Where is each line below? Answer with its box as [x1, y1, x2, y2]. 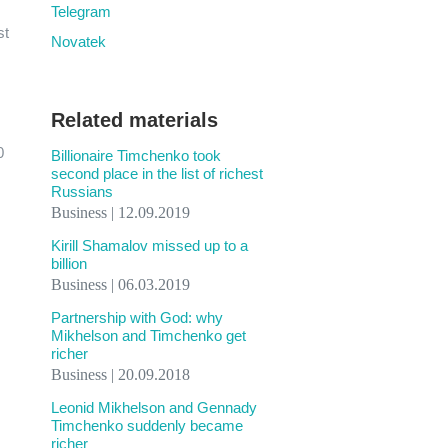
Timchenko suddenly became [51, 417, 243, 434]
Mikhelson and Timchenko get [51, 327, 246, 344]
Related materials [51, 109, 218, 131]
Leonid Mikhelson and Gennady [51, 399, 257, 416]
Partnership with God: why [51, 309, 223, 326]
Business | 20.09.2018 [51, 366, 190, 383]
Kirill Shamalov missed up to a [51, 237, 248, 254]
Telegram [51, 3, 111, 20]
